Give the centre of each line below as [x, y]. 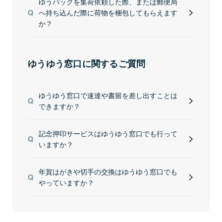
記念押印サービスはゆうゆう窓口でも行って [108, 133]
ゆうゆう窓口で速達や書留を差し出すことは [108, 95]
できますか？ [59, 106]
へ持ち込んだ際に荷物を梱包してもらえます [108, 12]
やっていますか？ [66, 182]
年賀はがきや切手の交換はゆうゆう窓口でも [108, 171]
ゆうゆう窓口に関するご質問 [87, 63]
